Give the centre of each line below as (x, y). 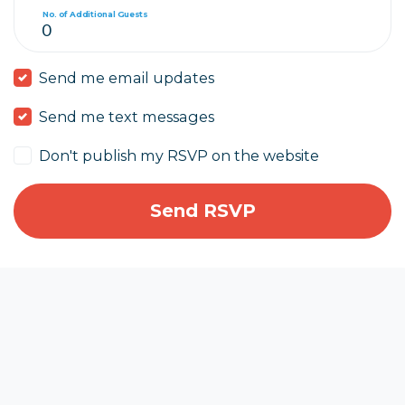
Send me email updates (127, 78)
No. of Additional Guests (95, 14)
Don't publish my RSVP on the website (179, 155)
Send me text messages (127, 117)
